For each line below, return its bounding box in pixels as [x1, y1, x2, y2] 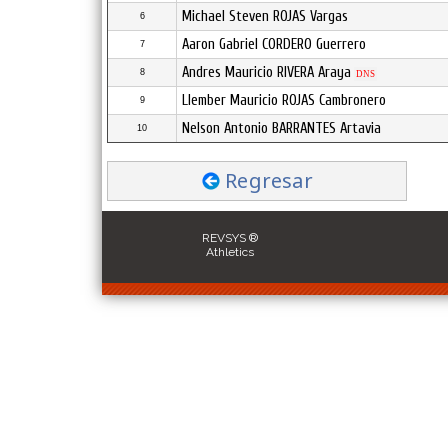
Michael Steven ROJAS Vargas [182, 8, 348, 25]
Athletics [205, 244, 254, 259]
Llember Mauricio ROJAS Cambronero [182, 92, 386, 109]
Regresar [225, 167, 313, 194]
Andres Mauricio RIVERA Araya [182, 64, 351, 81]
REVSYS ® [201, 230, 258, 245]
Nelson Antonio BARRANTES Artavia [182, 120, 381, 137]
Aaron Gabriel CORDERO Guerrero [182, 36, 366, 53]
